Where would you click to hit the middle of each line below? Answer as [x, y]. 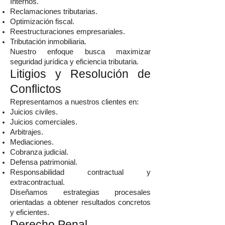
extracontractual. [37, 182]
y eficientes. [30, 212]
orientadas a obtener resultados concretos [80, 202]
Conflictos [36, 89]
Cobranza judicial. [39, 152]
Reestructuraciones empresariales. [68, 32]
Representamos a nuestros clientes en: [74, 102]
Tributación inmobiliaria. [48, 42]
